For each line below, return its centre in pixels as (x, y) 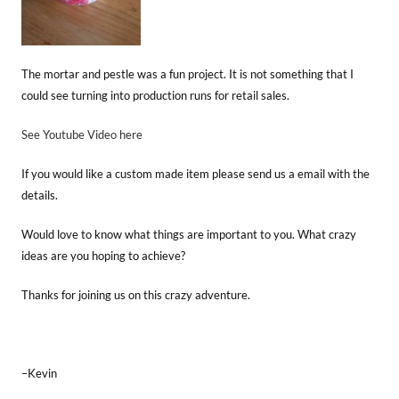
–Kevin (39, 374)
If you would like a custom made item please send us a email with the (195, 174)
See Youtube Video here (82, 135)
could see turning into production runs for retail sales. (155, 96)
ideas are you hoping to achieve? (103, 256)
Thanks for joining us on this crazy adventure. (136, 295)
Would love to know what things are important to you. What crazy (189, 235)
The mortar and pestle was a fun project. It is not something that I (187, 74)
